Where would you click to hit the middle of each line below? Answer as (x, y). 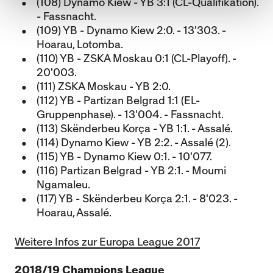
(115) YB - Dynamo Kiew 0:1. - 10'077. (124, 157)
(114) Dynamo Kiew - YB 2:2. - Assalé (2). (134, 143)
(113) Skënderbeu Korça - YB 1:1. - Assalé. (135, 129)
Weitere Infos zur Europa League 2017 (107, 242)
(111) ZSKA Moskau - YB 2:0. (104, 87)
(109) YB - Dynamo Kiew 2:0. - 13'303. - (131, 31)
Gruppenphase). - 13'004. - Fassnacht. (130, 115)
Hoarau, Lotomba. (80, 45)
